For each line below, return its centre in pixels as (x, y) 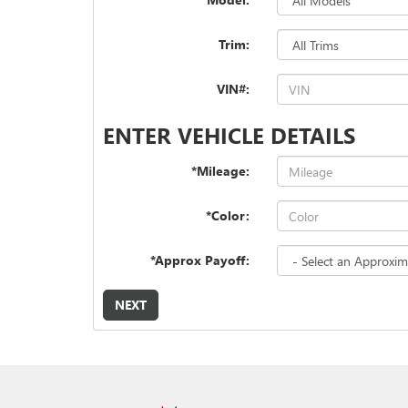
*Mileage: (221, 171)
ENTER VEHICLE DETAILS (229, 135)
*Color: (228, 215)
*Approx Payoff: (200, 260)
